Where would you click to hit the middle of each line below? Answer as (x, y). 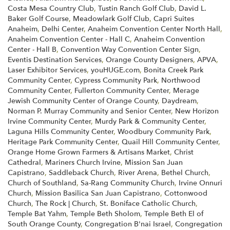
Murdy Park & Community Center (150, 121)
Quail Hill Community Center (170, 142)
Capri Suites (174, 18)
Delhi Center (63, 29)
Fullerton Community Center (122, 90)
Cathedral (24, 162)
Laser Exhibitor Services (47, 70)
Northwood (181, 80)
